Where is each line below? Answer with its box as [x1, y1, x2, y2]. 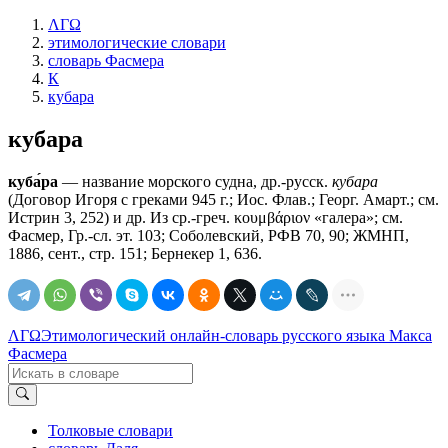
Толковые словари [48, 422, 173, 440]
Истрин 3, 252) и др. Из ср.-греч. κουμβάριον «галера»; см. [8, 208, 403, 226]
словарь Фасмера [48, 52, 164, 69]
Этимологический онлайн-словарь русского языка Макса [41, 326, 432, 344]
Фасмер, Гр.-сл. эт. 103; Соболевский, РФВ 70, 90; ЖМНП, [8, 226, 409, 244]
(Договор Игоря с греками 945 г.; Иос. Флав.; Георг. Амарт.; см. [8, 190, 439, 208]
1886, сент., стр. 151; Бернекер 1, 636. [8, 244, 262, 262]
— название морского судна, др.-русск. [58, 172, 332, 190]
